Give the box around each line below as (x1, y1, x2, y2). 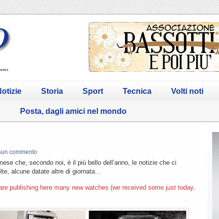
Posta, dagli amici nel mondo (20, 107, 127, 115)
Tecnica (123, 87, 152, 95)
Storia (41, 87, 63, 95)
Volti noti (171, 87, 203, 95)
